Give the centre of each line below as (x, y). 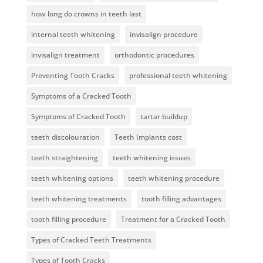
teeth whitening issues (151, 158)
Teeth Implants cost (148, 137)
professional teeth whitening (178, 76)
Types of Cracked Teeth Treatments (91, 240)
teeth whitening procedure (173, 178)
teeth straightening (64, 158)
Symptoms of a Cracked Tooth (81, 96)
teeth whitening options (72, 178)
